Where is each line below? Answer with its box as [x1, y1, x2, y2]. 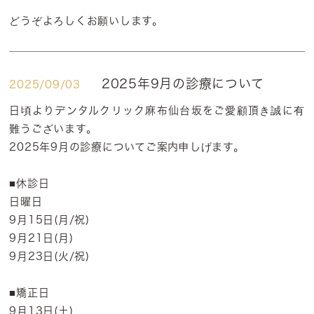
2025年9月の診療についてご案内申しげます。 [9, 142, 245, 152]
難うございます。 [9, 123, 97, 134]
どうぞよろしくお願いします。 [9, 15, 163, 26]
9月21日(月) [9, 233, 74, 243]
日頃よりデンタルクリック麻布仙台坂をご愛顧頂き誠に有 [9, 105, 305, 116]
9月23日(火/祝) [9, 251, 90, 261]
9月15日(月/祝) [9, 214, 90, 225]
